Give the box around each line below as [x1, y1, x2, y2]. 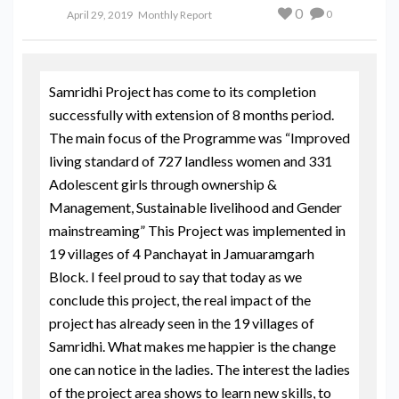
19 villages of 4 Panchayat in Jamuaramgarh [49, 245, 314, 263]
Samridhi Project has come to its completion [49, 83, 316, 101]
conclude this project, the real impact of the [49, 291, 311, 309]
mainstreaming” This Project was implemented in [49, 222, 346, 240]
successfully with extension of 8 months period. [49, 106, 334, 124]
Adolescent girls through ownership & [49, 175, 277, 193]
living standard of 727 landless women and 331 [49, 152, 332, 170]
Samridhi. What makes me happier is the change [49, 338, 336, 355]
